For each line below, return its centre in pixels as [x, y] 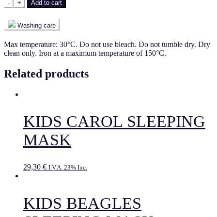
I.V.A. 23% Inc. [68, 168]
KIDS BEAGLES [82, 203]
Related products [46, 74]
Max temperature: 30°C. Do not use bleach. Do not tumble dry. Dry [107, 45]
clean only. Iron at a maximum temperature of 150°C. [85, 53]
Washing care [37, 26]
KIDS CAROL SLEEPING [114, 122]
